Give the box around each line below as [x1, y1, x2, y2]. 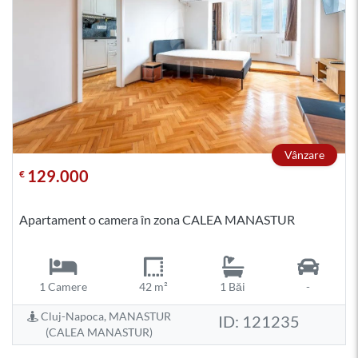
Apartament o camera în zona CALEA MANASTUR [19, 212, 295, 228]
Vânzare [284, 147, 324, 161]
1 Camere [38, 279, 87, 293]
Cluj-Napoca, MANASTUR [38, 309, 171, 324]
